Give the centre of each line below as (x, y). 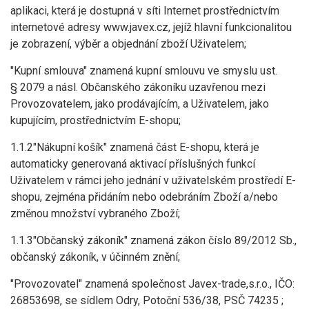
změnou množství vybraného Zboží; (95, 213)
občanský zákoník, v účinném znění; (95, 257)
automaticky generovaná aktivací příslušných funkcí (133, 164)
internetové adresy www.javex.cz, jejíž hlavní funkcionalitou (151, 27)
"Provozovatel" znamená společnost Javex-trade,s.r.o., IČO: (152, 284)
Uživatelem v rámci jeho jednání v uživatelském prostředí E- (153, 180)
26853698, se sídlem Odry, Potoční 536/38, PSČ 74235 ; (147, 300)
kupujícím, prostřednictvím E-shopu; (96, 120)
